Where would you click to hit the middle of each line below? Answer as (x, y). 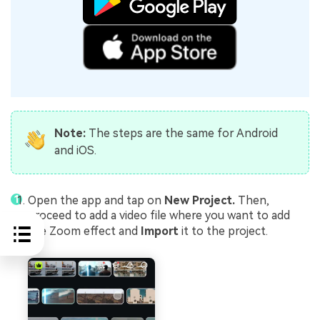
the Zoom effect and (84, 231)
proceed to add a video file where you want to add (159, 216)
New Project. (200, 201)
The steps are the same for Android (181, 134)
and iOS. (75, 151)
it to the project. (225, 231)
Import (160, 231)
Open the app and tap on (96, 201)
